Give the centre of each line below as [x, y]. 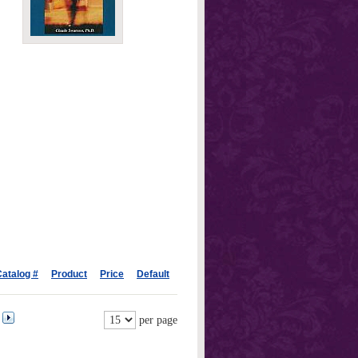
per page [157, 320]
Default [153, 274]
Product [69, 274]
